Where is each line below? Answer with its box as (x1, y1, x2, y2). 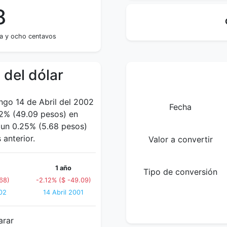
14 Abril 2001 (43, 188, 84, 196)
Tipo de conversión (143, 167, 217, 177)
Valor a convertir (148, 134, 213, 144)
